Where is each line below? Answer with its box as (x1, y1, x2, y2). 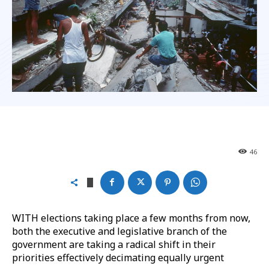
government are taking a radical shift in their (12, 237, 216, 251)
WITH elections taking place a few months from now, (12, 211, 250, 225)
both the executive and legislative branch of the (12, 224, 227, 238)
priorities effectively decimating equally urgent (12, 250, 224, 264)
